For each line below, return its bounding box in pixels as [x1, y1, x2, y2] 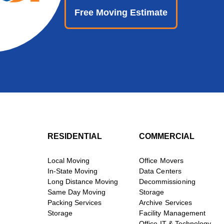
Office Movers [139, 156, 183, 164]
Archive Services [139, 198, 192, 206]
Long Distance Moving [47, 177, 118, 185]
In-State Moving [47, 167, 98, 175]
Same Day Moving [47, 188, 106, 196]
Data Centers [139, 167, 181, 175]
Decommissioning [139, 177, 195, 185]
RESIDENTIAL [47, 132, 102, 140]
